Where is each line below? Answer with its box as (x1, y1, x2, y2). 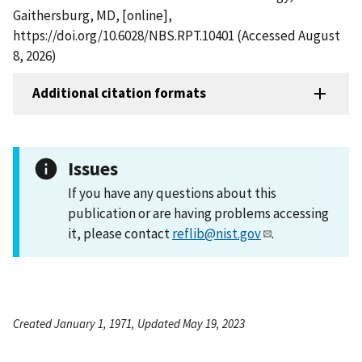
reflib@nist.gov (172, 224, 261, 242)
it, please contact (68, 224, 172, 242)
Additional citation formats (32, 84, 206, 103)
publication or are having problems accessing (68, 204, 329, 222)
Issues (68, 156, 118, 180)
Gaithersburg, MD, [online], (13, 6, 172, 24)
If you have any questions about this (68, 183, 276, 202)
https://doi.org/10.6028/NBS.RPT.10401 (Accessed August (13, 26, 340, 44)
